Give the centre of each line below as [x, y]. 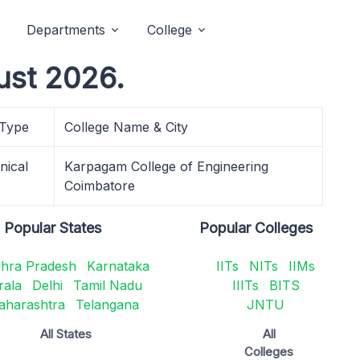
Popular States [53, 228]
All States [65, 334]
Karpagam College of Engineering [166, 166]
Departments [66, 30]
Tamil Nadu [107, 285]
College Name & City [126, 127]
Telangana [107, 305]
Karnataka [118, 266]
